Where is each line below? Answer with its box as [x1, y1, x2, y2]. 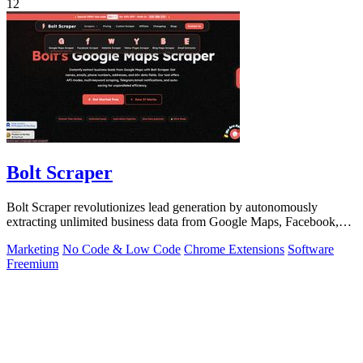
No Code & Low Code [62, 241, 181, 256]
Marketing [6, 241, 59, 256]
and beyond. [6, 228, 70, 243]
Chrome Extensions [184, 241, 284, 256]
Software [288, 241, 334, 256]
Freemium [6, 256, 58, 271]
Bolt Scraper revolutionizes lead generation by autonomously [6, 199, 318, 214]
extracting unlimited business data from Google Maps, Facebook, [6, 214, 339, 228]
